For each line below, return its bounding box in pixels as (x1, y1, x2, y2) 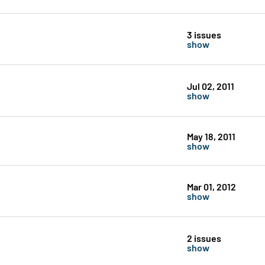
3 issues (186, 28, 221, 41)
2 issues (186, 231, 221, 244)
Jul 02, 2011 (186, 79, 234, 92)
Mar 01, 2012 (186, 180, 236, 193)
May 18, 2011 (186, 130, 235, 143)
